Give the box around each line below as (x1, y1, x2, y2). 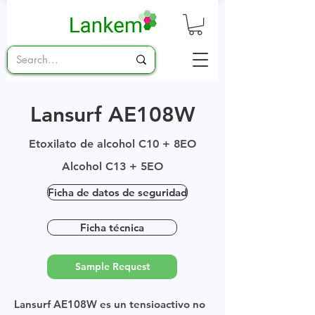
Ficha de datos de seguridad (48, 186, 187, 200)
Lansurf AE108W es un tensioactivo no (14, 297, 205, 311)
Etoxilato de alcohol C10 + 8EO (29, 137, 196, 151)
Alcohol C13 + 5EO (62, 160, 163, 174)
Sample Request (75, 260, 150, 274)
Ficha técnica (80, 221, 144, 235)
